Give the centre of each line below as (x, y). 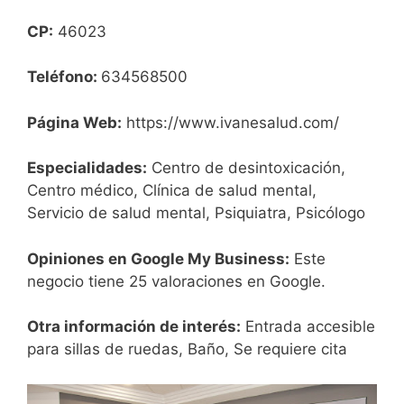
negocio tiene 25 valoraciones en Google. (176, 281)
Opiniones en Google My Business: (158, 258)
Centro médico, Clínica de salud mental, (172, 191)
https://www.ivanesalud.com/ (230, 122)
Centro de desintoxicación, (246, 168)
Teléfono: (64, 77)
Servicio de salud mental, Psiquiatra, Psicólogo (196, 213)
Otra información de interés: (134, 327)
